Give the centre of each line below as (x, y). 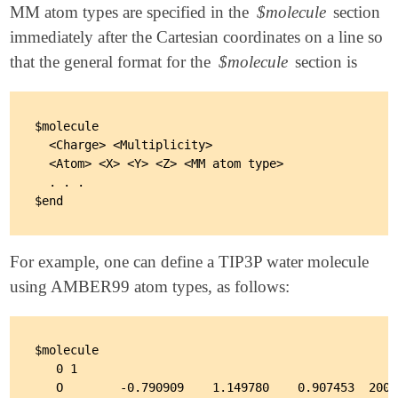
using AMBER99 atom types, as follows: (150, 286)
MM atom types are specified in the (132, 12)
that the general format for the (113, 62)
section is (324, 62)
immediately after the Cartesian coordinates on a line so (197, 37)
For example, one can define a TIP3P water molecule (190, 261)
